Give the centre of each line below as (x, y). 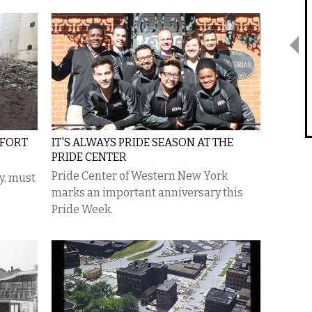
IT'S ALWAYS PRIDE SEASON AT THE (142, 142)
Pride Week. (82, 209)
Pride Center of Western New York (140, 176)
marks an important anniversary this (147, 193)
